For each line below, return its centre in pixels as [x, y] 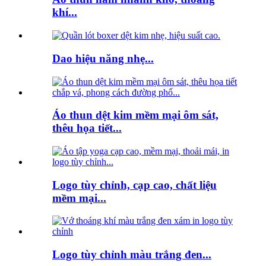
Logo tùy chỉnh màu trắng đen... [132, 255]
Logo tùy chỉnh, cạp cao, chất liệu [134, 185]
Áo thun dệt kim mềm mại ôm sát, [135, 115]
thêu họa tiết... [87, 128]
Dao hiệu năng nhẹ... [103, 58]
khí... [65, 12]
